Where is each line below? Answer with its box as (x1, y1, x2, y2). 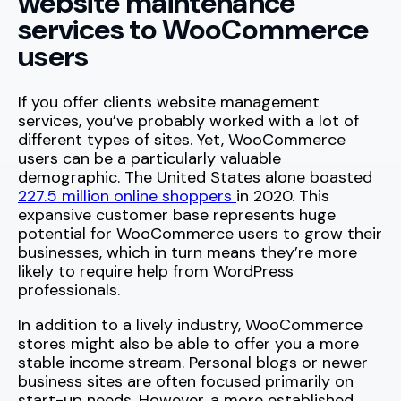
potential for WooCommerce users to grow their (18, 223, 382, 245)
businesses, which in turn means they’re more (18, 242, 357, 264)
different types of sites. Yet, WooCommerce (18, 129, 346, 151)
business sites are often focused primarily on (18, 371, 354, 393)
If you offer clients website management (18, 91, 320, 114)
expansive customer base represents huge (18, 204, 336, 226)
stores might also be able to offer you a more (18, 333, 359, 355)
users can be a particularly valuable (18, 148, 281, 170)
